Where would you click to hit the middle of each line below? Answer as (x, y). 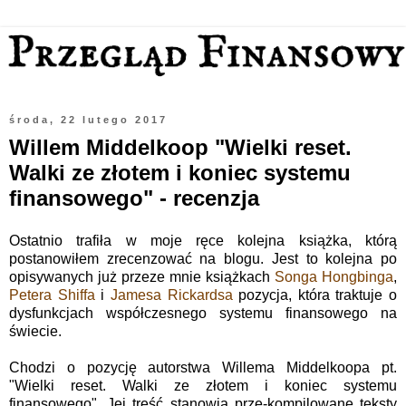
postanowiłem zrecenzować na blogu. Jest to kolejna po (203, 259)
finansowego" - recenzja (134, 198)
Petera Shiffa (52, 295)
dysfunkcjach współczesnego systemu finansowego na (203, 314)
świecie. (35, 332)
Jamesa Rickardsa (171, 295)
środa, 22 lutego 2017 (88, 119)
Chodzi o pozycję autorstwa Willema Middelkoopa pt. (203, 368)
